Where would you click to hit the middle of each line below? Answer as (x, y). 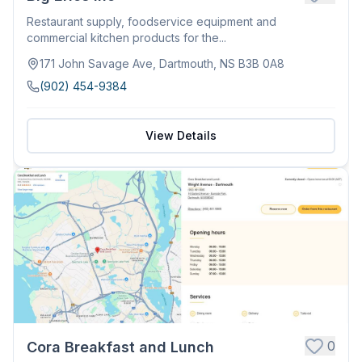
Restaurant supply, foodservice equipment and (152, 21)
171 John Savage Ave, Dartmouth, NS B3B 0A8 (162, 63)
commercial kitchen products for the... (126, 37)
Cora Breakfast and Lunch (120, 347)
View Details (181, 135)
